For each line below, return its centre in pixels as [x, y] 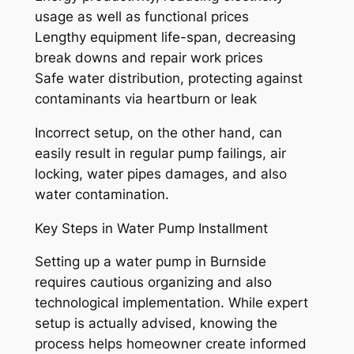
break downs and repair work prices [149, 58]
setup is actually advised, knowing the [156, 324]
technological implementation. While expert [171, 303]
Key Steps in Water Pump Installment [151, 228]
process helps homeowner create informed [170, 344]
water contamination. [102, 194]
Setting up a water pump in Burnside [150, 262]
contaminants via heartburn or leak [145, 99]
